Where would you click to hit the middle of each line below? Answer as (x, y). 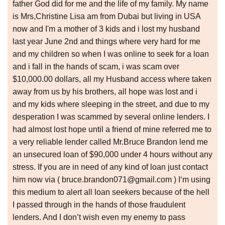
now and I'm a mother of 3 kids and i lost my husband (106, 29)
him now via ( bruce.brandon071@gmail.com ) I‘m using (111, 180)
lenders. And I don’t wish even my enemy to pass (99, 217)
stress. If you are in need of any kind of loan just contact (110, 167)
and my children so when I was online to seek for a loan (111, 54)
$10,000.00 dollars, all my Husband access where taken (112, 79)
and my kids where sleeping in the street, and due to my (111, 104)
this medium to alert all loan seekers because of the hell (111, 192)
